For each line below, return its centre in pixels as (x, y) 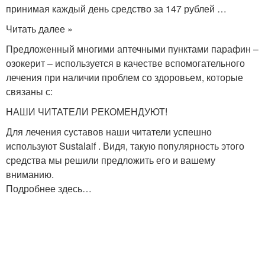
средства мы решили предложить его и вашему (111, 160)
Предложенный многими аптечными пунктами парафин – (132, 49)
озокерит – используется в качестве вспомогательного (125, 63)
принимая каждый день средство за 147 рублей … (116, 9)
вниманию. (30, 174)
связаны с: (29, 91)
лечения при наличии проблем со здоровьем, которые (125, 77)
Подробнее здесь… (49, 188)
